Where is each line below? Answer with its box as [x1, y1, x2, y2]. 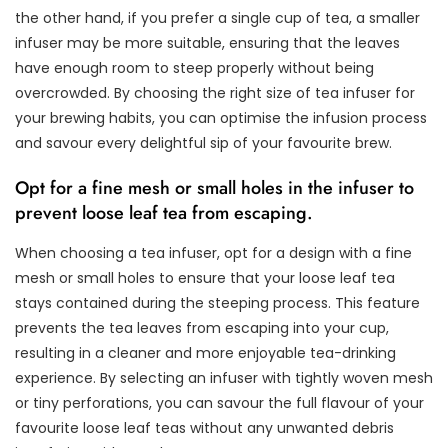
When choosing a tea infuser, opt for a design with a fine [15, 242, 412, 263]
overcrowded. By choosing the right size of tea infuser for [15, 82, 415, 103]
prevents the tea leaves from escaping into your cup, [15, 317, 389, 338]
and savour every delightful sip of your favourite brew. [15, 132, 392, 153]
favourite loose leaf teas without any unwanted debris [15, 417, 394, 438]
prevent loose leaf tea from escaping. [15, 199, 313, 226]
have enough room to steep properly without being [15, 57, 374, 78]
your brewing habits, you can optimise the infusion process [15, 107, 427, 128]
